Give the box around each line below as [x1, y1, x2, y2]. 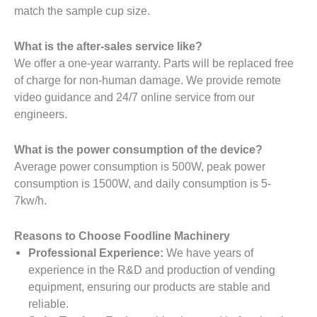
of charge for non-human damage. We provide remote [14, 73, 281, 86]
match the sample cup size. [14, 4, 150, 17]
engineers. [14, 107, 67, 120]
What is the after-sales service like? [14, 39, 202, 52]
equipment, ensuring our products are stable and [28, 280, 270, 294]
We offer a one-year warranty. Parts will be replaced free [14, 56, 294, 69]
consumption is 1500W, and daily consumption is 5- [14, 177, 271, 190]
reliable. [28, 297, 69, 311]
